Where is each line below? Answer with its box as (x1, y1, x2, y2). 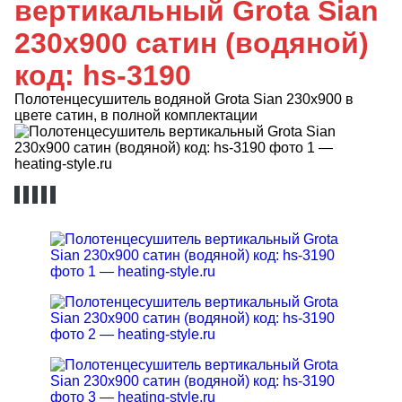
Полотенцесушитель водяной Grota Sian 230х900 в (14, 92, 354, 107)
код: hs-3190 (14, 59, 191, 92)
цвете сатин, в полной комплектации (14, 108, 258, 123)
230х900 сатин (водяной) (14, 27, 369, 59)
